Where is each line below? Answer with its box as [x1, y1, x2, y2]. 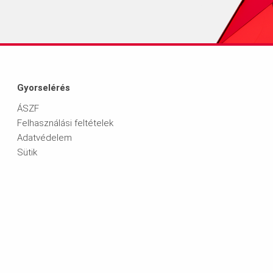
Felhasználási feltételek [16, 118, 113, 129]
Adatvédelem [16, 132, 72, 144]
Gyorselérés [16, 82, 70, 94]
